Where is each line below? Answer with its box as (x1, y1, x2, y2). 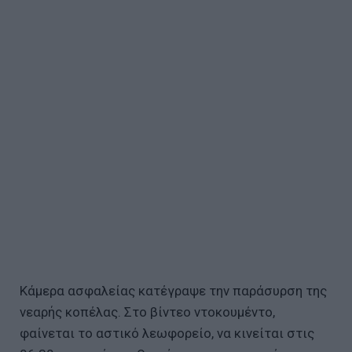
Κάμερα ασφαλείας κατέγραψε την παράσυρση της (20, 282, 327, 299)
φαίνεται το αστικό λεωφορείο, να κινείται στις (20, 324, 314, 341)
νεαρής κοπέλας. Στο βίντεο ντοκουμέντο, (20, 303, 275, 320)
